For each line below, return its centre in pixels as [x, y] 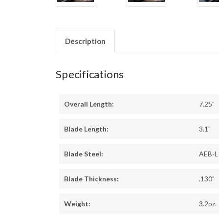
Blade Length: [86, 129]
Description [85, 41]
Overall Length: [89, 104]
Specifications [90, 74]
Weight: [77, 204]
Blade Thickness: [91, 179]
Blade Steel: [84, 154]
